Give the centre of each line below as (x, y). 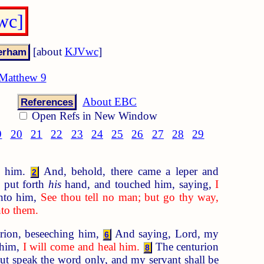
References (47, 102)
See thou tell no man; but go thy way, (130, 197)
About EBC (110, 101)
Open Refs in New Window (93, 115)
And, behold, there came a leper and (129, 171)
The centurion (185, 247)
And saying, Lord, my (165, 234)
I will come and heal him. (81, 247)
